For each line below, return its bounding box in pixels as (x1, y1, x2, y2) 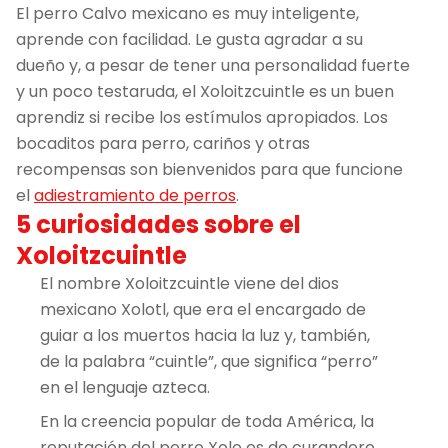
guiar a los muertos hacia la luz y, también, (40, 323, 370, 347)
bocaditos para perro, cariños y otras (16, 131, 310, 155)
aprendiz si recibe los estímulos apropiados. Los (16, 105, 388, 129)
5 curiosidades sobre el (16, 207, 301, 241)
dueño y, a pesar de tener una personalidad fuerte (16, 53, 410, 77)
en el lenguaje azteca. (40, 375, 210, 399)
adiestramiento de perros (34, 183, 236, 207)
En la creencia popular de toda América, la (40, 409, 374, 433)
